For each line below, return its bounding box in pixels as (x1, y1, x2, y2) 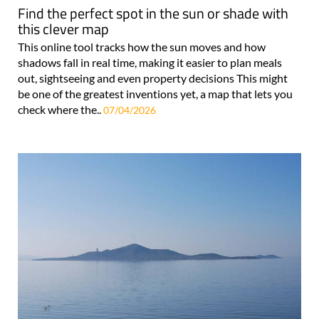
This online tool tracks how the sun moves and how (18, 40, 266, 54)
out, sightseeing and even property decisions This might (18, 71, 288, 85)
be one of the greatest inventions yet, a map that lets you (18, 87, 293, 101)
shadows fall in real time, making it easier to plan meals (18, 56, 282, 70)
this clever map (18, 18, 109, 41)
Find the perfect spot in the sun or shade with (18, 2, 288, 25)
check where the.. (18, 103, 103, 117)
